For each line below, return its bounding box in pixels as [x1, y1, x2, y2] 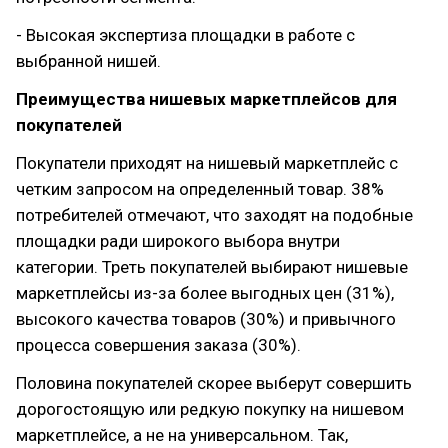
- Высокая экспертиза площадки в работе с [16, 25, 355, 45]
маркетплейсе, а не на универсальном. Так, [16, 425, 348, 445]
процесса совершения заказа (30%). [16, 335, 301, 355]
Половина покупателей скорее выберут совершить [16, 373, 412, 393]
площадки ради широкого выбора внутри [16, 231, 340, 251]
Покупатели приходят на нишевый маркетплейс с [16, 153, 398, 173]
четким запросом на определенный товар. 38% [16, 179, 384, 199]
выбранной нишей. [16, 51, 161, 71]
